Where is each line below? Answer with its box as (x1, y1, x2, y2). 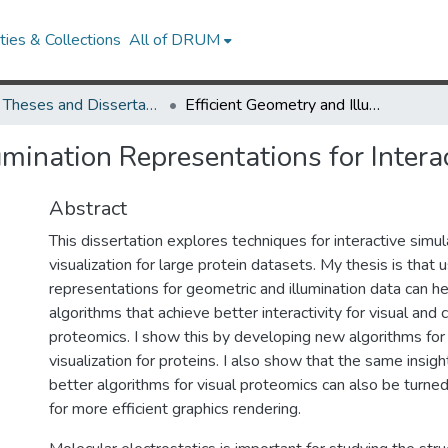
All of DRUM (129, 29, 221, 51)
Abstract (49, 195, 127, 222)
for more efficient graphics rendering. (49, 398, 301, 420)
